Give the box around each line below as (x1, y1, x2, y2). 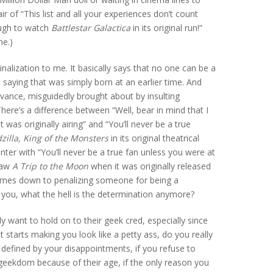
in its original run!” (130, 21, 202, 34)
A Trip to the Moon (12, 160, 88, 172)
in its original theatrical (108, 132, 199, 144)
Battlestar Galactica (51, 21, 130, 34)
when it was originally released (88, 160, 211, 172)
